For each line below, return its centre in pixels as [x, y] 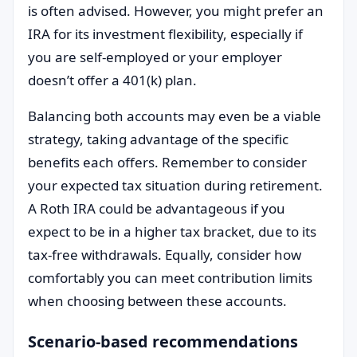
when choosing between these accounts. [157, 301]
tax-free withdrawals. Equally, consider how [165, 255]
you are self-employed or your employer [155, 57]
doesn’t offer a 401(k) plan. [112, 80]
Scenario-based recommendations [163, 341]
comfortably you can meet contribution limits [170, 278]
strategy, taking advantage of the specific [158, 139]
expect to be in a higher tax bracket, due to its [172, 231]
